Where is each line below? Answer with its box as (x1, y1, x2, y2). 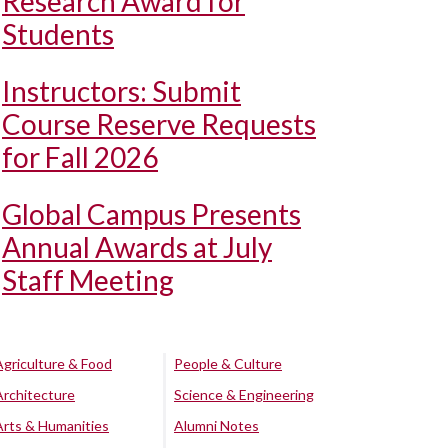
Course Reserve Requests (2, 107, 316, 141)
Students (2, 17, 114, 51)
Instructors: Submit (2, 74, 241, 108)
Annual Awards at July (2, 230, 272, 264)
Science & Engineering (174, 386, 314, 403)
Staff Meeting (2, 263, 174, 297)
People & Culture (174, 355, 282, 372)
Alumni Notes (174, 417, 259, 434)
